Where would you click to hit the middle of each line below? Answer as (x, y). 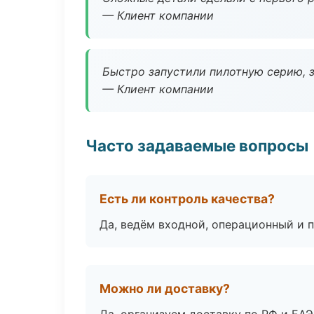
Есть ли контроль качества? (187, 199)
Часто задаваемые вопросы (197, 145)
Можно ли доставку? (165, 288)
